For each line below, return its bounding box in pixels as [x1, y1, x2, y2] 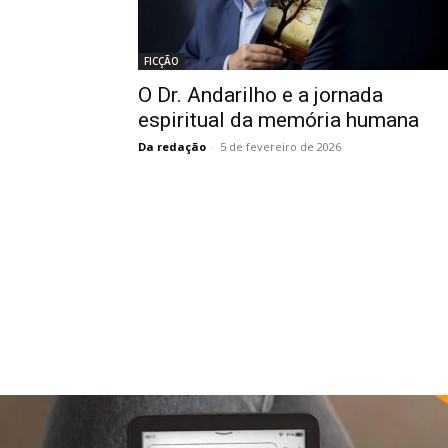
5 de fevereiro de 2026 [220, 138, 341, 154]
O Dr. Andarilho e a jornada [138, 82, 383, 107]
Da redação [138, 138, 206, 154]
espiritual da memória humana [138, 107, 419, 132]
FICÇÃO [144, 53, 179, 68]
